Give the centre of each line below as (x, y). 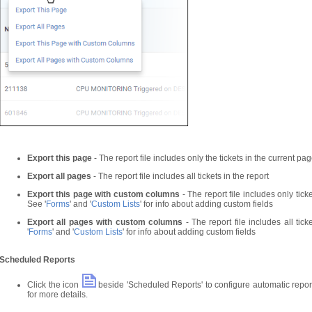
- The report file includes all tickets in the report (180, 176)
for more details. (57, 295)
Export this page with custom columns (104, 194)
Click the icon (54, 285)
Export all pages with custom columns (105, 222)
